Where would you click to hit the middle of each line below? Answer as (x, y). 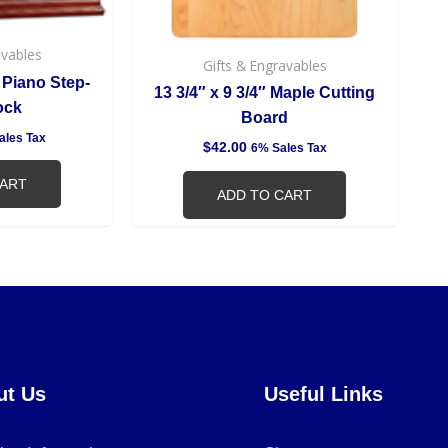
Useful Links (323, 393)
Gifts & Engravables (264, 65)
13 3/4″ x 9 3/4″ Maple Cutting (264, 93)
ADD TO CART (264, 194)
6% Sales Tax (288, 148)
